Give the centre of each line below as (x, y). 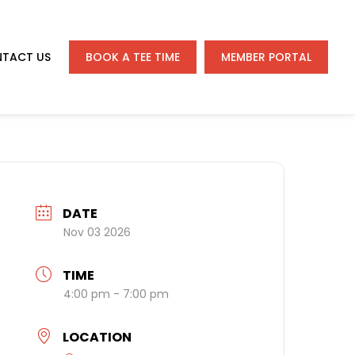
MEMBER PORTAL (266, 57)
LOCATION (97, 338)
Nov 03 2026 (97, 233)
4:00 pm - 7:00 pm (116, 294)
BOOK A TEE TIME (133, 57)
